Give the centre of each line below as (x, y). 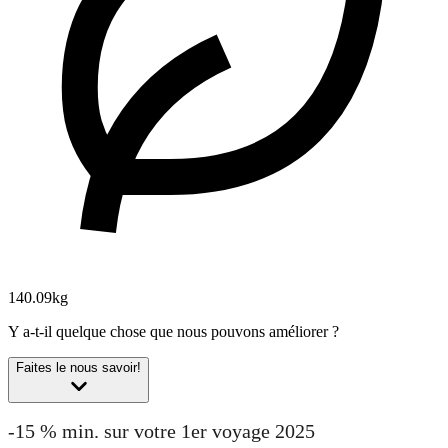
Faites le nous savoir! (78, 368)
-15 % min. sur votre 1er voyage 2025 (161, 430)
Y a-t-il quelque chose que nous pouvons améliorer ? (173, 332)
